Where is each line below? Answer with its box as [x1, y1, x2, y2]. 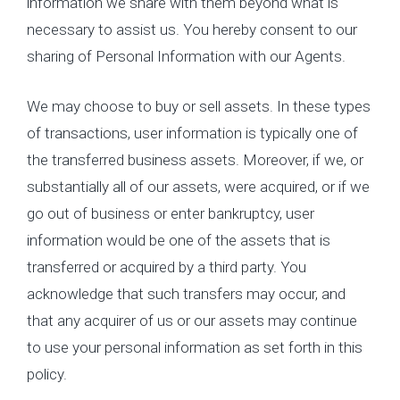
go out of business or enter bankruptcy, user [27, 204, 314, 222]
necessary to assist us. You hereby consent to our [27, 21, 357, 38]
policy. [27, 364, 67, 383]
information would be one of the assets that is [27, 230, 330, 249]
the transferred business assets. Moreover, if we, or [27, 150, 363, 169]
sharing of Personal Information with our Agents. [27, 47, 346, 65]
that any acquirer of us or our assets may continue [27, 311, 357, 329]
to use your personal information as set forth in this [27, 337, 362, 356]
